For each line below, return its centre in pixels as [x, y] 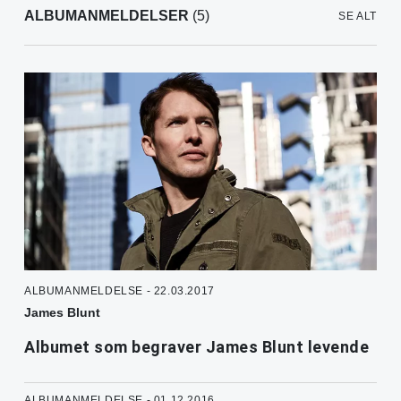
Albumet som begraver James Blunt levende [196, 347]
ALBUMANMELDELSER [107, 16]
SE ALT [358, 17]
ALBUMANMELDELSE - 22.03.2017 [119, 291]
